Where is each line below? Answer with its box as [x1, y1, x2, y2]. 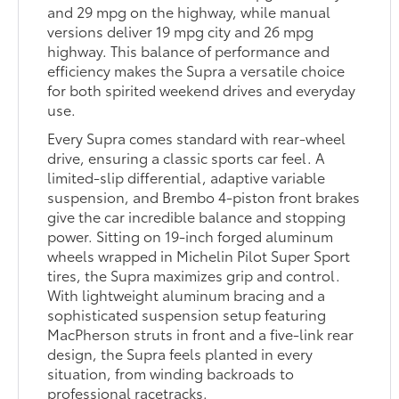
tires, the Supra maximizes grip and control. [47, 265, 341, 286]
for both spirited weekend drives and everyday [47, 79, 356, 101]
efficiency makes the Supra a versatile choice [47, 60, 346, 81]
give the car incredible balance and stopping [47, 206, 346, 227]
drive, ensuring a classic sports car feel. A [47, 147, 326, 168]
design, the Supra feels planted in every [47, 343, 313, 364]
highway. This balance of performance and [47, 40, 330, 61]
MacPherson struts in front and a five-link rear [47, 323, 354, 345]
